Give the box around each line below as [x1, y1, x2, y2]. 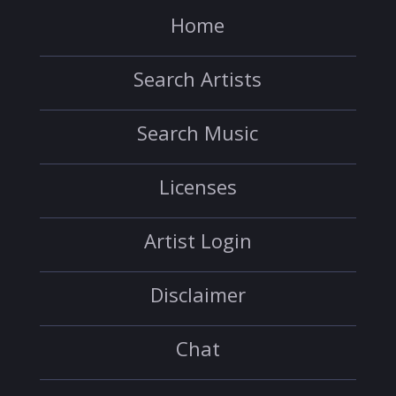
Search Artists [133, 65, 263, 92]
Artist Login [143, 227, 252, 254]
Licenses [158, 173, 237, 200]
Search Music [137, 119, 259, 146]
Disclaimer [149, 281, 246, 308]
